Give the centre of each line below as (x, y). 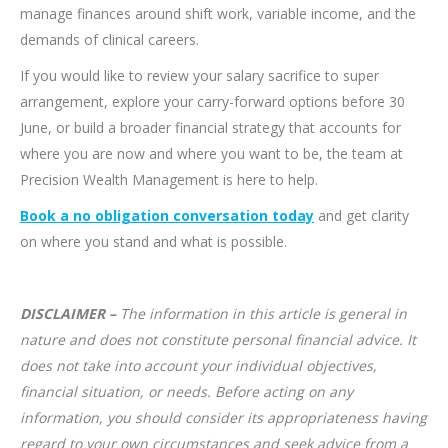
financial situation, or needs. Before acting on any (186, 392)
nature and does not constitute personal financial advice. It (218, 340)
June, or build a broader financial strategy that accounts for (210, 128)
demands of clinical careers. (109, 40)
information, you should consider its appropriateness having (223, 418)
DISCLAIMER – (68, 314)
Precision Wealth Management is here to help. (169, 180)
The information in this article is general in (261, 314)
